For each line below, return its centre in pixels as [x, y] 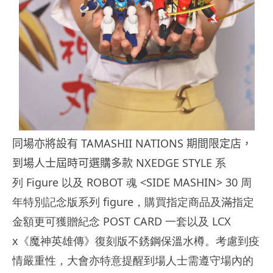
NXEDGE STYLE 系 [181, 162]
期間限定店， [219, 143]
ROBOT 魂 [112, 182]
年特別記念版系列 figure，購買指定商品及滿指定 [133, 201]
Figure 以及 [56, 182]
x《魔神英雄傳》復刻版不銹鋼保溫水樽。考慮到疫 [136, 240]
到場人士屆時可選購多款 [74, 162]
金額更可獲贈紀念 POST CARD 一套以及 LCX [122, 221]
